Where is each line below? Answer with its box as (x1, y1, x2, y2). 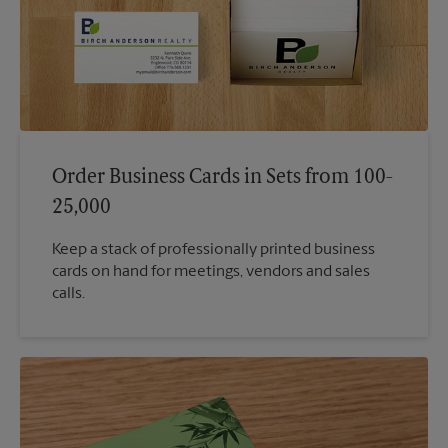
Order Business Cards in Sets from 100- (52, 168, 393, 188)
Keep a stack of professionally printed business (52, 242, 375, 258)
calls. (52, 286, 85, 302)
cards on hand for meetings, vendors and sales (52, 264, 370, 280)
